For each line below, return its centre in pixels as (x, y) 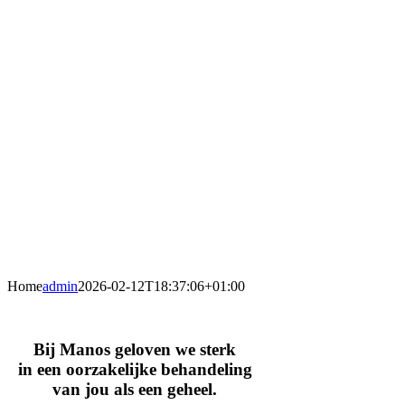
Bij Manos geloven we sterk (135, 349)
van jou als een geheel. (135, 389)
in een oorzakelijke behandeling (135, 369)
